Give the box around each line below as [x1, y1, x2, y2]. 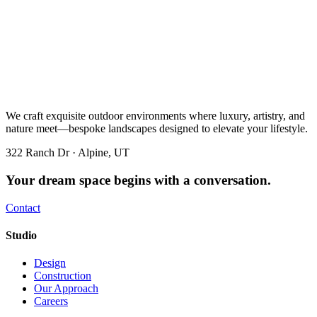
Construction [34, 270, 91, 282]
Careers [34, 295, 68, 308]
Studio [6, 229, 37, 241]
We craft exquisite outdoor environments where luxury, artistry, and [6, 110, 305, 122]
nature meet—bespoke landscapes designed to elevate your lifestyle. [6, 122, 308, 135]
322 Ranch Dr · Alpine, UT [6, 146, 129, 159]
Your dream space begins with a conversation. [6, 172, 271, 188]
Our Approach [34, 282, 98, 295]
